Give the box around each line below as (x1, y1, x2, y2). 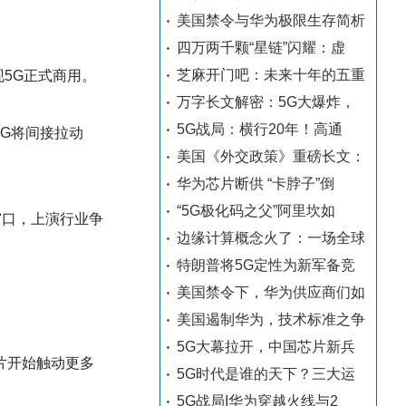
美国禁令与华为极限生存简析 (177, 13, 365, 28)
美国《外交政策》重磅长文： (177, 149, 365, 164)
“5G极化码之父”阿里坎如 (177, 203, 335, 218)
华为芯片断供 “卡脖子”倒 (177, 176, 334, 191)
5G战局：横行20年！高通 (177, 121, 343, 137)
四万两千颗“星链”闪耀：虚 (177, 40, 345, 55)
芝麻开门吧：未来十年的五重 (177, 67, 365, 82)
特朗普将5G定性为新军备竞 (177, 257, 355, 273)
